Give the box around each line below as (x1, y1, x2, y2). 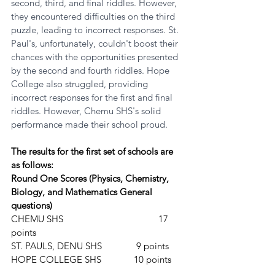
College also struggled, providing (11, 78, 150, 90)
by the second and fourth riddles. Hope (11, 64, 172, 76)
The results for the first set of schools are (11, 145, 176, 157)
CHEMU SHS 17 (11, 213, 63, 225)
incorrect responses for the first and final (11, 91, 175, 103)
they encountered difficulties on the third (11, 10, 177, 22)
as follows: (11, 159, 53, 171)
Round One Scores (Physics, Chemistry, (11, 172, 171, 184)
